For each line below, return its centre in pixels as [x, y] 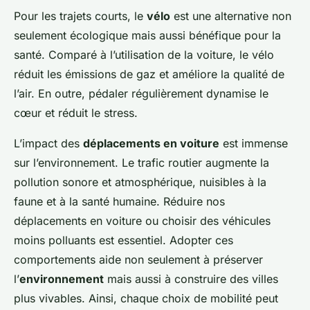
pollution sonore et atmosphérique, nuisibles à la [140, 182]
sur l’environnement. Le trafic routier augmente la [142, 163]
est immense [254, 143]
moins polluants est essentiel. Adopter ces [124, 240]
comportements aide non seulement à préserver [138, 259]
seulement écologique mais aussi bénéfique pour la [147, 35]
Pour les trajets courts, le [80, 16]
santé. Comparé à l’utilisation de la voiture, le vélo [144, 55]
